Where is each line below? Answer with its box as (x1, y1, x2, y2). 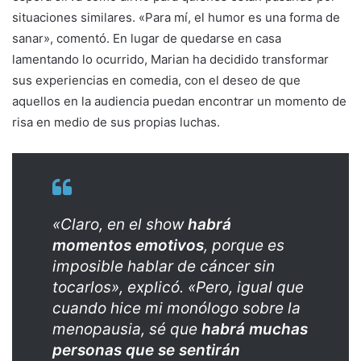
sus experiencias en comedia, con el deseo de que (12, 73, 301, 89)
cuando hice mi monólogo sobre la (52, 299, 301, 318)
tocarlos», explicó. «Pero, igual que (52, 278, 304, 297)
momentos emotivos (52, 236, 204, 255)
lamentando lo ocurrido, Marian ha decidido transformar (12, 52, 329, 68)
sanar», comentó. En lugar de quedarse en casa (12, 31, 281, 47)
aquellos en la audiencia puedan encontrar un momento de (12, 93, 346, 110)
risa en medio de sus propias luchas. (12, 114, 220, 131)
